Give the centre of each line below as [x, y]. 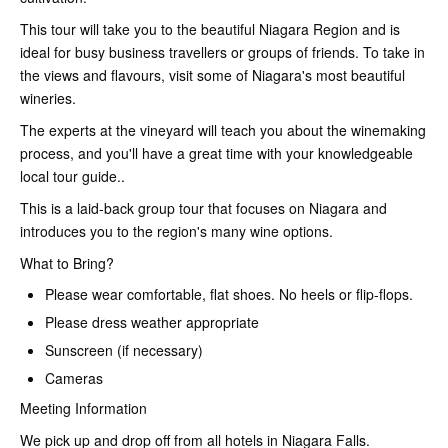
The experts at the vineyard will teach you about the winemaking [223, 129]
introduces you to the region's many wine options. [176, 230]
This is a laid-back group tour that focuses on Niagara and [203, 207]
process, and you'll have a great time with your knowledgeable [216, 152]
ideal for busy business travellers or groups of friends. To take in [222, 51]
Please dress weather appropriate [152, 321]
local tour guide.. [72, 175]
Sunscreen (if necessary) [124, 349]
